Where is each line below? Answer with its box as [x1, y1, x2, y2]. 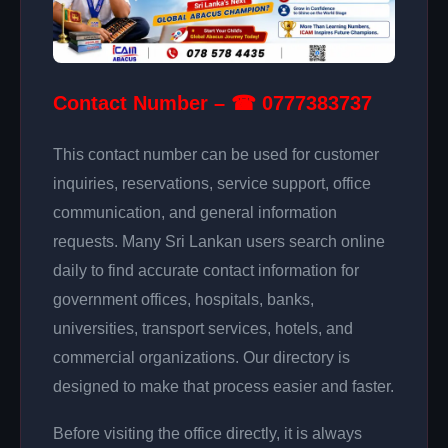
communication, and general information [53, 203, 337, 221]
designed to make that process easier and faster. [53, 377, 394, 395]
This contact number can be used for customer [53, 145, 379, 163]
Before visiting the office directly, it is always [53, 424, 362, 442]
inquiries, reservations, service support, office [53, 174, 371, 192]
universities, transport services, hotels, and [53, 319, 353, 337]
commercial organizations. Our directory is [53, 348, 350, 366]
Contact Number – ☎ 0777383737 [53, 91, 372, 114]
